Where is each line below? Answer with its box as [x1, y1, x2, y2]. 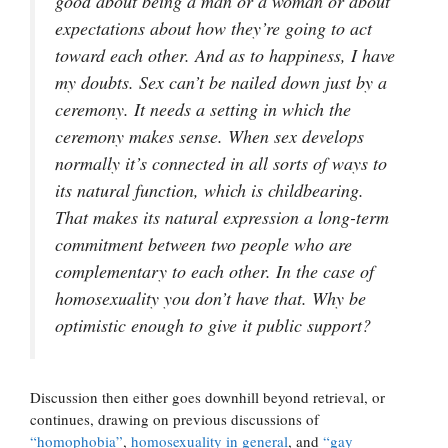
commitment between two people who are [55, 232, 352, 256]
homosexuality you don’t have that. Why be [55, 286, 366, 310]
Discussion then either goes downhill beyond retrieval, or [30, 387, 385, 407]
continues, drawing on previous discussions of [30, 409, 319, 429]
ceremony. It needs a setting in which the [55, 97, 351, 121]
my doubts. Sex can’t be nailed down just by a [55, 70, 387, 94]
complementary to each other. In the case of [55, 259, 374, 283]
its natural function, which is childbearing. [55, 178, 364, 202]
